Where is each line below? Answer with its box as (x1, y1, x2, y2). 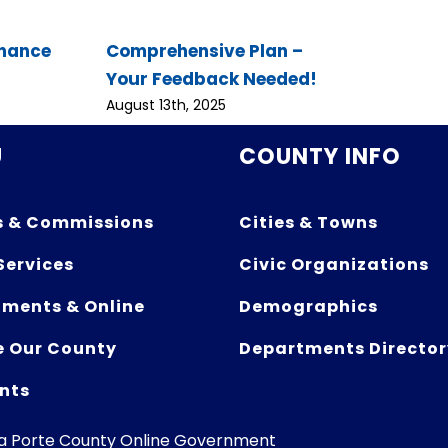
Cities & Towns (238, 210, 378, 234)
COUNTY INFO (238, 140, 401, 172)
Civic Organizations (238, 252, 429, 276)
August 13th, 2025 (106, 95, 226, 116)
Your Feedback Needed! (106, 67, 317, 92)
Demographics (238, 294, 378, 318)
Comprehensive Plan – (106, 39, 303, 64)
